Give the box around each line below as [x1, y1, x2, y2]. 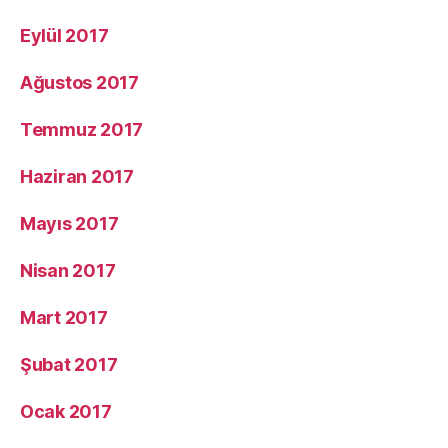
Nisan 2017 [20, 259, 116, 281]
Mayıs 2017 [20, 212, 119, 234]
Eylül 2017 [20, 24, 109, 46]
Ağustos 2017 [20, 71, 139, 93]
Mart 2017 [20, 306, 108, 328]
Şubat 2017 [20, 353, 118, 375]
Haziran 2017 [20, 165, 134, 187]
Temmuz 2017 [20, 118, 144, 140]
